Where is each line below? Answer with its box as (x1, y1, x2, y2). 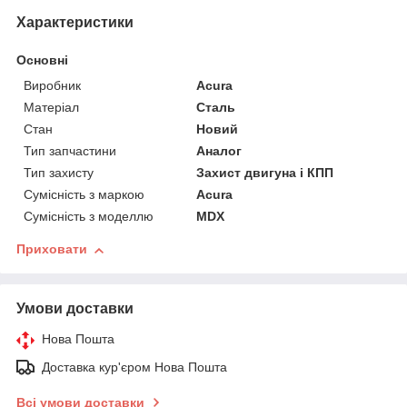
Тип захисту (24, 165, 94, 181)
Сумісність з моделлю (24, 209, 154, 224)
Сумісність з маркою (24, 187, 144, 203)
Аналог (196, 144, 243, 159)
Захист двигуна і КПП (196, 165, 334, 181)
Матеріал (24, 100, 79, 115)
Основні (16, 53, 68, 68)
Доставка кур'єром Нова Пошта (42, 360, 227, 375)
